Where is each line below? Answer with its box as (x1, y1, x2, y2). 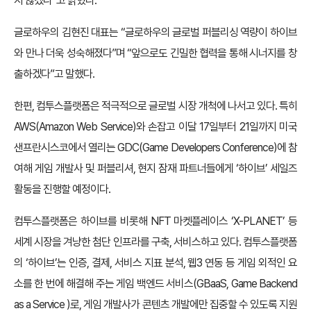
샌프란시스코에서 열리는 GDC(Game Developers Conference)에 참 (14, 141, 297, 154)
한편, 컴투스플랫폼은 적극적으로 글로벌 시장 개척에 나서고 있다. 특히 (14, 99, 297, 112)
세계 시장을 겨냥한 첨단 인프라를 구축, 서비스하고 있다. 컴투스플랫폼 (14, 235, 297, 249)
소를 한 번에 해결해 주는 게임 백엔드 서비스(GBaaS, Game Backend (14, 277, 297, 290)
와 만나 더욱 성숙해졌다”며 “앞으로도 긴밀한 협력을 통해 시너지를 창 (14, 47, 297, 60)
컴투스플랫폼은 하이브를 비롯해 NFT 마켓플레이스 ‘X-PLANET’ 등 (14, 215, 297, 228)
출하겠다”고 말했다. (14, 67, 99, 81)
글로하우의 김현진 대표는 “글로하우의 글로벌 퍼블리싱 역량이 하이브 (14, 26, 297, 39)
